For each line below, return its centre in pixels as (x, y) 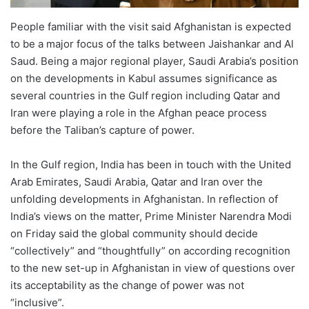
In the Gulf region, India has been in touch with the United (151, 165)
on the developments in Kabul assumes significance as (144, 79)
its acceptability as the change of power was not (127, 286)
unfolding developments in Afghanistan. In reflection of (144, 199)
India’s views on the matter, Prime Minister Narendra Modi (151, 217)
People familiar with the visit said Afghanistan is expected (151, 27)
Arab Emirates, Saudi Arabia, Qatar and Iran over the (137, 182)
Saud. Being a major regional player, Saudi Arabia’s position (154, 61)
